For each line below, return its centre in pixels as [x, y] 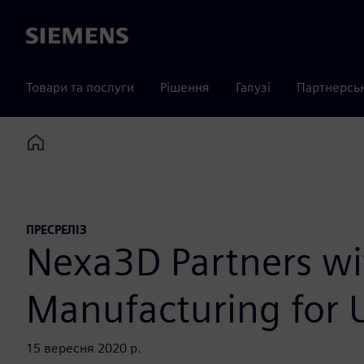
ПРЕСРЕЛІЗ [56, 230]
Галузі [253, 87]
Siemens [50, 37]
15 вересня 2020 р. [84, 349]
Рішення [185, 87]
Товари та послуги [80, 87]
